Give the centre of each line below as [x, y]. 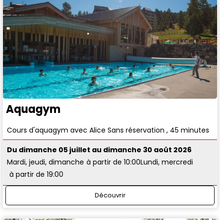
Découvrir [110, 195]
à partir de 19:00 [37, 175]
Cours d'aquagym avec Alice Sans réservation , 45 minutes [108, 130]
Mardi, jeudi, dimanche [46, 162]
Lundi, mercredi [167, 162]
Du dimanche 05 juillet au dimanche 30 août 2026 [99, 150]
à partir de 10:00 [114, 162]
